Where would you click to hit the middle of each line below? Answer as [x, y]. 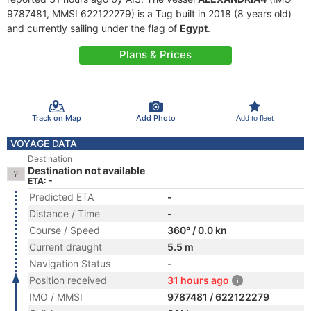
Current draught [66, 247]
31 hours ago [198, 280]
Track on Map [56, 118]
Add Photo [155, 118]
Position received [68, 280]
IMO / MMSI [56, 297]
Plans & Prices [155, 54]
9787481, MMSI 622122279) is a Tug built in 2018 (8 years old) [149, 14]
